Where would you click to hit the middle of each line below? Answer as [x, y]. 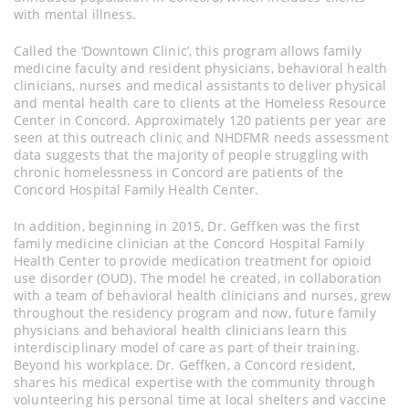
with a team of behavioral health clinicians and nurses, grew [203, 295]
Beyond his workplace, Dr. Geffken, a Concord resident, [185, 364]
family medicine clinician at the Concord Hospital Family [189, 243]
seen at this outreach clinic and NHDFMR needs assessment [201, 137]
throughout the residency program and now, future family [195, 312]
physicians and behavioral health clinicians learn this [181, 330]
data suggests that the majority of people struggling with [191, 154]
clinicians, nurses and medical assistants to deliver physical [200, 85]
